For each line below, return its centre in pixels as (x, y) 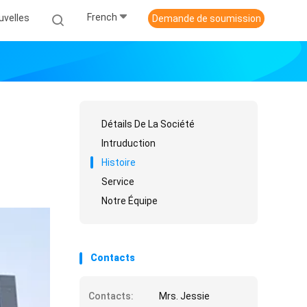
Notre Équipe (130, 201)
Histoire (119, 162)
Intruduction (128, 143)
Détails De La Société (148, 124)
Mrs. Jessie (184, 296)
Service (118, 182)
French (102, 17)
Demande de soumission (206, 19)
